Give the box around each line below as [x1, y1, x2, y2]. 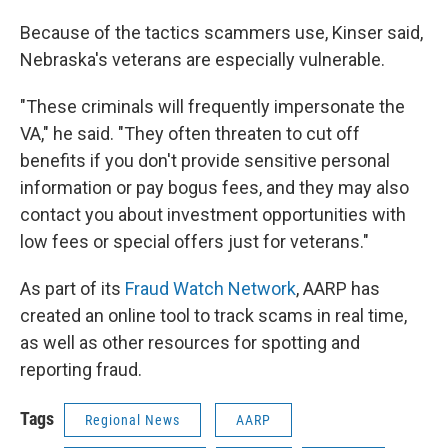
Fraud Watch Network [125, 278, 296, 299]
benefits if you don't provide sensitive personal [20, 150, 390, 171]
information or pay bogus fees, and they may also [20, 177, 409, 198]
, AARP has [296, 278, 380, 299]
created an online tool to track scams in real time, [20, 305, 407, 326]
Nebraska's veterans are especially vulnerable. [20, 49, 385, 70]
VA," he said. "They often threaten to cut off [20, 123, 360, 144]
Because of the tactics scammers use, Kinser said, [20, 22, 423, 43]
